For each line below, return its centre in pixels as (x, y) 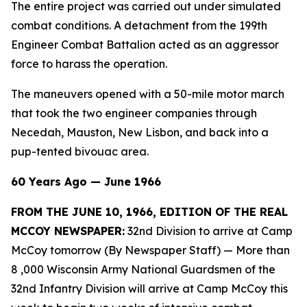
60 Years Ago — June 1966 (86, 182)
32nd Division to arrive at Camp (210, 231)
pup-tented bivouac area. (80, 151)
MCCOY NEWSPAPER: (68, 231)
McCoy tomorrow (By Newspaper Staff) (116, 250)
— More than (255, 250)
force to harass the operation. (89, 64)
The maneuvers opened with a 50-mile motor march (148, 94)
